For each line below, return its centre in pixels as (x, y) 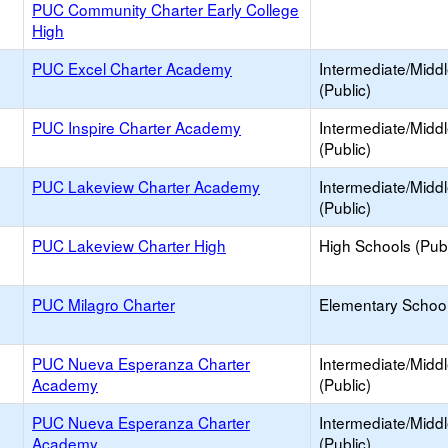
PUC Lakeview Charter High (129, 245)
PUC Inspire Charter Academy (136, 127)
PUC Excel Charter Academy (132, 68)
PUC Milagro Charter (103, 304)
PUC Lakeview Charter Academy (146, 186)
